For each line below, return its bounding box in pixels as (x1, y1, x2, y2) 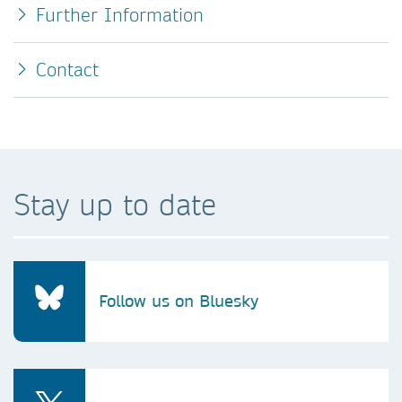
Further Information (36, 4, 204, 26)
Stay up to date (13, 186, 216, 223)
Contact (36, 58, 99, 81)
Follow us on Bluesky (99, 291, 258, 311)
